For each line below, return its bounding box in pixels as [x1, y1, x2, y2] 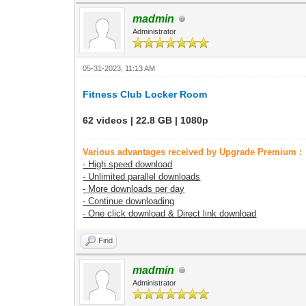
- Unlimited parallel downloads [83, 171, 201, 182]
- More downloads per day [83, 184, 185, 194]
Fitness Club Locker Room [83, 89, 208, 100]
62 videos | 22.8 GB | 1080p [83, 115, 209, 126]
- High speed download [83, 159, 173, 169]
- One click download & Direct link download [83, 208, 257, 219]
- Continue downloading [83, 196, 175, 206]
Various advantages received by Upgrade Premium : [83, 147, 303, 157]
